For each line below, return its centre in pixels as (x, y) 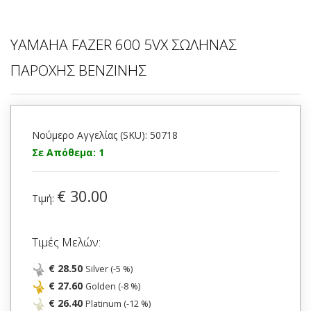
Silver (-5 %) (109, 269)
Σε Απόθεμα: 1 (68, 153)
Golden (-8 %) (113, 287)
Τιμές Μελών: (66, 242)
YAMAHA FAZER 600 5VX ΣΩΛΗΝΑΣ (124, 45)
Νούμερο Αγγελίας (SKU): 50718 (105, 135)
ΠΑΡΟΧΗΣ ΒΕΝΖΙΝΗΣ (78, 70)
